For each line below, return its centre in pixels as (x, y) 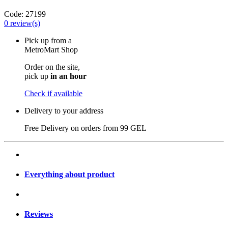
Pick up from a (48, 40)
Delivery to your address (64, 110)
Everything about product (69, 174)
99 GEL (133, 128)
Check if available (53, 93)
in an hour (68, 76)
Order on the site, (52, 67)
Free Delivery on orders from (72, 128)
